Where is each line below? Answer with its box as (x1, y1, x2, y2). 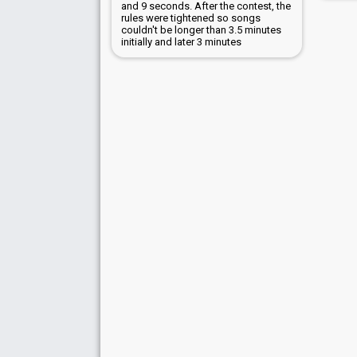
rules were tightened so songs (121, 12, 261, 25)
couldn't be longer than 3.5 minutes (121, 24, 281, 37)
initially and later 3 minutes (121, 36, 241, 49)
